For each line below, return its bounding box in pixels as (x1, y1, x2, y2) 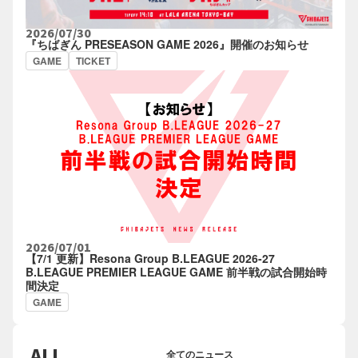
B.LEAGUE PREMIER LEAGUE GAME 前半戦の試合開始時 (26, 263, 327, 280)
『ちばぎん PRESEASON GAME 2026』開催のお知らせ (26, 35, 308, 52)
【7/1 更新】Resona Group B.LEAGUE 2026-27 (26, 249, 275, 266)
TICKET (76, 53, 110, 68)
